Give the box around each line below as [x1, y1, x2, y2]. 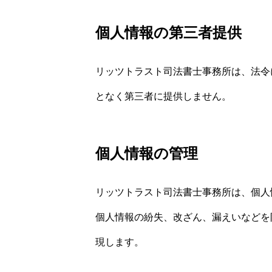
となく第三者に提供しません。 [95, 90, 231, 101]
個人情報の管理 [95, 145, 198, 162]
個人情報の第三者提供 [95, 24, 242, 41]
